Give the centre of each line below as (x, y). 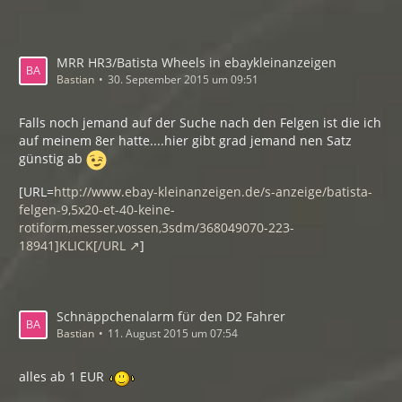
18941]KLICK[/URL (72, 246)
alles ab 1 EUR (63, 377)
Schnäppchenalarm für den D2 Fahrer (171, 317)
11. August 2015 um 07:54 (173, 334)
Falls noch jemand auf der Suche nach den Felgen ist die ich (200, 123)
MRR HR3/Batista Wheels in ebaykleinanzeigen (197, 63)
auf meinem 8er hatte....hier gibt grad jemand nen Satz (185, 141)
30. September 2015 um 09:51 (183, 80)
